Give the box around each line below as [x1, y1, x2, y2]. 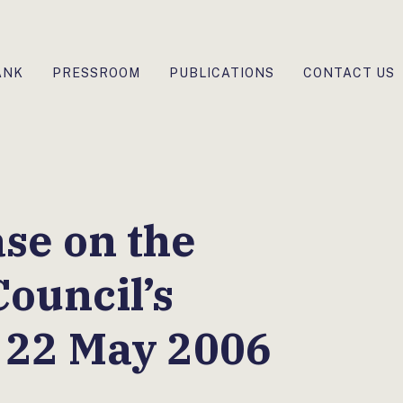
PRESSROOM [52, 66, 140, 80]
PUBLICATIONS [169, 66, 274, 80]
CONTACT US [303, 66, 395, 80]
